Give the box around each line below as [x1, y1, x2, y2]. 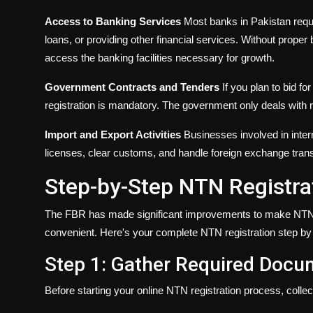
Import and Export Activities [45, 129, 181, 141]
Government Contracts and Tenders [45, 81, 219, 94]
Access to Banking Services [45, 15, 181, 28]
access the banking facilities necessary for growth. [45, 52, 275, 64]
